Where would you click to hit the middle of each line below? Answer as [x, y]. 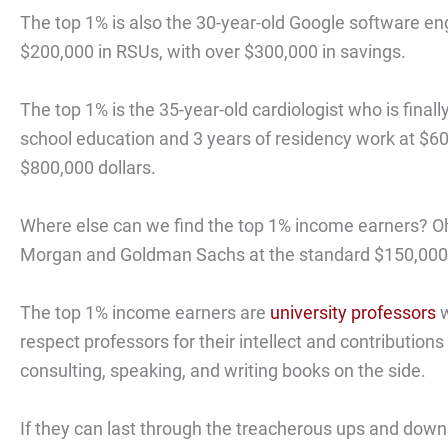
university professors [353, 312]
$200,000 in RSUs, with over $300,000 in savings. [213, 52]
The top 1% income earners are [145, 312]
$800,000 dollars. [88, 168]
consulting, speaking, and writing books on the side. [223, 370]
